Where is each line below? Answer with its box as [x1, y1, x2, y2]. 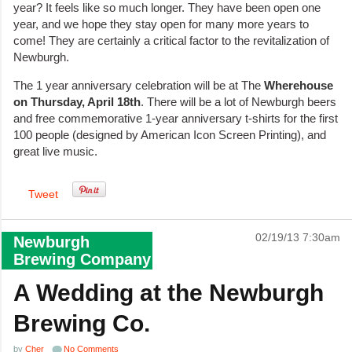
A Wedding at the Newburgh [13, 279, 324, 306]
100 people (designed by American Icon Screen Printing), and [13, 128, 326, 142]
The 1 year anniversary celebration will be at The [13, 79, 264, 93]
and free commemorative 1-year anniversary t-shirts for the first [13, 112, 338, 126]
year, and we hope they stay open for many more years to [13, 17, 309, 31]
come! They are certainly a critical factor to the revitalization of [13, 34, 329, 48]
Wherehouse [264, 79, 333, 93]
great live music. [13, 145, 97, 159]
